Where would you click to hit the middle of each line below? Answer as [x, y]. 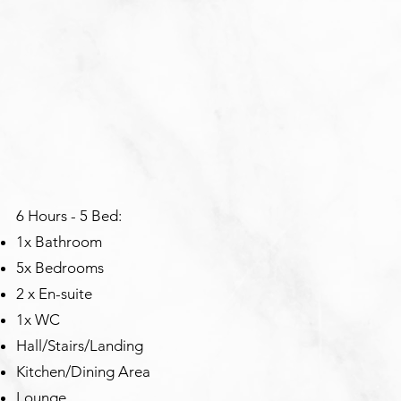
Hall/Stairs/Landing [80, 346]
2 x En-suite [54, 294]
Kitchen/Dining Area [83, 371]
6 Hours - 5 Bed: [71, 216]
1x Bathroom [59, 242]
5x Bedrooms [62, 268]
